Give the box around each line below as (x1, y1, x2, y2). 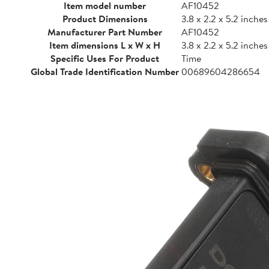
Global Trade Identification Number (31, 65, 179, 78)
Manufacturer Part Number (47, 25, 162, 38)
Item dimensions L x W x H (49, 38, 160, 52)
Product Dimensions (62, 12, 148, 25)
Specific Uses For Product (50, 52, 159, 65)
